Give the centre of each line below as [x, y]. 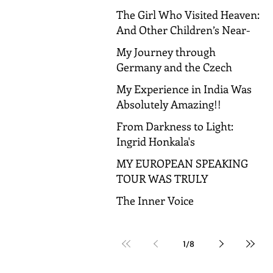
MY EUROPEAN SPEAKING [182, 163]
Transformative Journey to [181, 156]
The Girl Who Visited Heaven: [188, 14]
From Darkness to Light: [175, 126]
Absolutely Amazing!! [169, 104]
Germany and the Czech [174, 67]
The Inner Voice [155, 200]
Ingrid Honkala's [156, 141]
